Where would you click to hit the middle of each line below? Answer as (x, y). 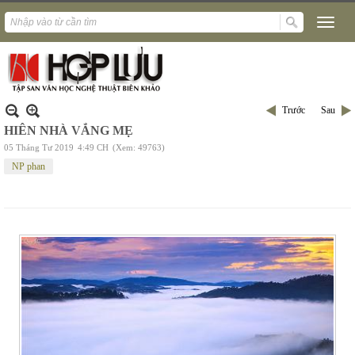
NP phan (29, 166)
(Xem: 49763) (139, 147)
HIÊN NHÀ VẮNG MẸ (69, 130)
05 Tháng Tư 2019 (39, 147)
